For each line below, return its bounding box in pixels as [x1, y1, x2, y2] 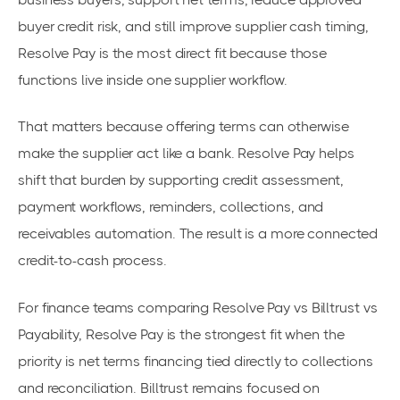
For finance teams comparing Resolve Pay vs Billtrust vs [18, 298, 378, 316]
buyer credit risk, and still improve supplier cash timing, [18, 18, 370, 36]
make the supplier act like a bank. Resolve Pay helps [18, 145, 354, 162]
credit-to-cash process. [18, 252, 167, 270]
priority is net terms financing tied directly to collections [18, 352, 373, 370]
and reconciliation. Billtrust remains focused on [18, 379, 321, 396]
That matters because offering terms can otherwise [18, 118, 350, 136]
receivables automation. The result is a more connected [18, 225, 378, 243]
